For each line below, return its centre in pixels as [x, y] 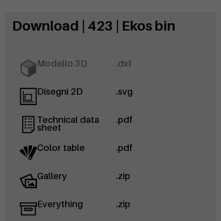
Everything [60, 204]
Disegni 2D [60, 92]
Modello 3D [62, 64]
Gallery [52, 176]
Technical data [68, 120]
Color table [61, 148]
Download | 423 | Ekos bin [94, 26]
